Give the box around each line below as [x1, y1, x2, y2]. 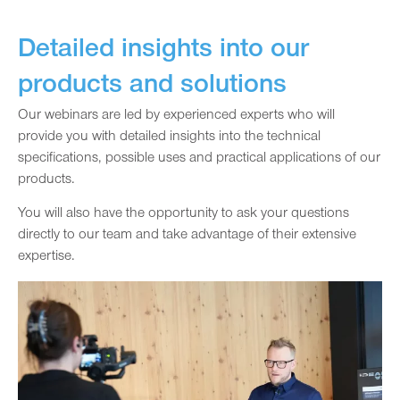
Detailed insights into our [18, 37, 309, 65]
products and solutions [18, 73, 287, 101]
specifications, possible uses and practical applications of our [18, 151, 380, 166]
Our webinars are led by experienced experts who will [18, 108, 335, 123]
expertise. [18, 250, 75, 265]
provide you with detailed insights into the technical [18, 129, 321, 145]
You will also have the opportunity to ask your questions [18, 207, 349, 222]
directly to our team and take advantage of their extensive [18, 229, 356, 244]
